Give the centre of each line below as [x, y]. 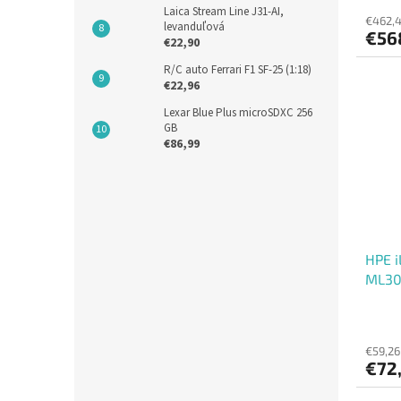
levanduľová [194, 27]
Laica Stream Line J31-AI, [224, 12]
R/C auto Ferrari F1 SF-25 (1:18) [238, 70]
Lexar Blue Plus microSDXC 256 [238, 113]
